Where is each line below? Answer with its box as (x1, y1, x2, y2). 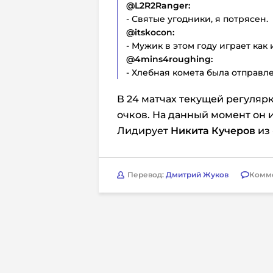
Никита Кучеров (171, 124, 255, 136)
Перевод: (127, 170, 166, 180)
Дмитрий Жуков (166, 170, 229, 180)
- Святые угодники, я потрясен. (126, 13, 268, 24)
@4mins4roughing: (126, 53, 213, 65)
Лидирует (117, 124, 171, 136)
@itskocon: (126, 26, 174, 38)
